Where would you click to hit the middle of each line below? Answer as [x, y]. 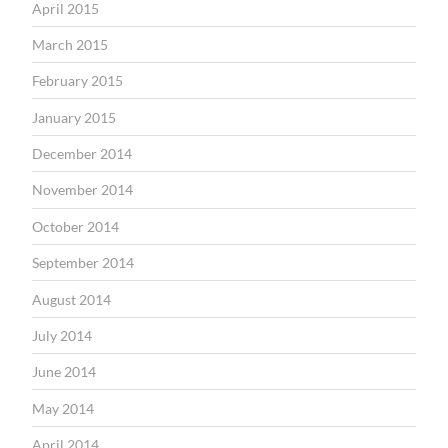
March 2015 [70, 44]
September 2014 [83, 263]
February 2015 [77, 81]
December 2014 [82, 154]
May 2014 [63, 408]
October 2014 [75, 226]
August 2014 [71, 299]
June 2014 [64, 372]
